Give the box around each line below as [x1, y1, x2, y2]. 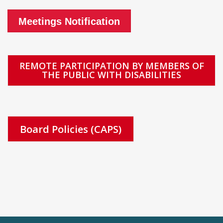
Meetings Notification [18, 15, 120, 27]
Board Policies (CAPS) [20, 122, 121, 136]
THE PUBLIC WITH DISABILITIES [42, 69, 181, 81]
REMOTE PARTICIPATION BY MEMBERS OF [19, 60, 204, 72]
